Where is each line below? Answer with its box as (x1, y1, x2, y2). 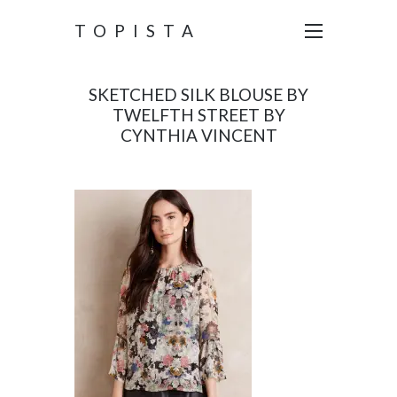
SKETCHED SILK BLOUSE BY (89, 84, 308, 105)
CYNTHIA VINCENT (120, 125, 277, 145)
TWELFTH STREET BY (112, 105, 285, 125)
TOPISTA (74, 20, 201, 41)
